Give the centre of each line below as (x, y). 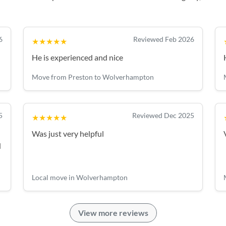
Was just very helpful (68, 133)
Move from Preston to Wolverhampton (93, 77)
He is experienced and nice (77, 57)
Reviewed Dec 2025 (163, 115)
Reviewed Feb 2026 (164, 39)
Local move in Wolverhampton (80, 177)
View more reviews (113, 213)
